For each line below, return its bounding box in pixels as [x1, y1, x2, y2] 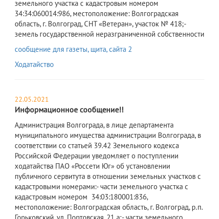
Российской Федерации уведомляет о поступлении [15, 151, 178, 161]
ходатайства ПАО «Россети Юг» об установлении [15, 161, 170, 171]
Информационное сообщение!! [15, 105, 124, 115]
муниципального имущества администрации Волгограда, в [15, 131, 201, 140]
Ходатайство [15, 60, 54, 69]
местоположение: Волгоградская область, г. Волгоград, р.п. [15, 202, 202, 212]
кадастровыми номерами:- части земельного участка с [15, 182, 188, 192]
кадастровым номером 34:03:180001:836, [15, 192, 148, 202]
